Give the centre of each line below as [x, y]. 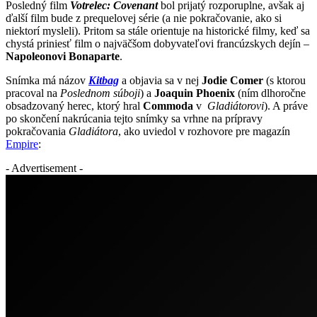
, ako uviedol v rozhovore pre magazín [204, 132]
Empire [22, 144]
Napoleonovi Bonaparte [63, 57]
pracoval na [33, 93]
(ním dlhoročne [270, 93]
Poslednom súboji [100, 93]
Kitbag [104, 81]
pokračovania [37, 132]
